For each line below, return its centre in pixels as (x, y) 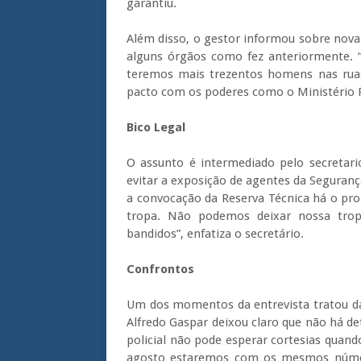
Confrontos (160, 269)
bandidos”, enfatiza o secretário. (215, 234)
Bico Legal (156, 127)
